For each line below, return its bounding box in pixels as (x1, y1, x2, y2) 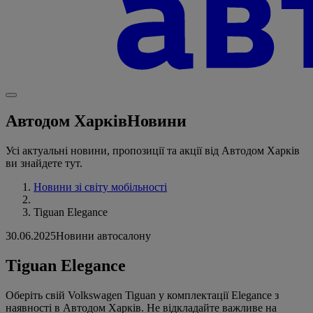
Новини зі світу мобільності (34, 181, 167, 194)
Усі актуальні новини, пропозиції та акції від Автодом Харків (6, 145, 300, 157)
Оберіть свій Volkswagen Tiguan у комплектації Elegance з (6, 289, 279, 301)
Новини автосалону (56, 230, 151, 242)
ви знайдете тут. (6, 157, 82, 170)
